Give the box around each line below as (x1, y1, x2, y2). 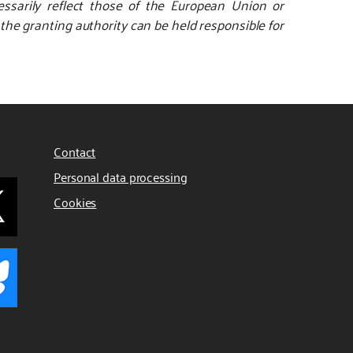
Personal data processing (54, 165, 188, 188)
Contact (54, 140, 96, 163)
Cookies (54, 191, 97, 214)
